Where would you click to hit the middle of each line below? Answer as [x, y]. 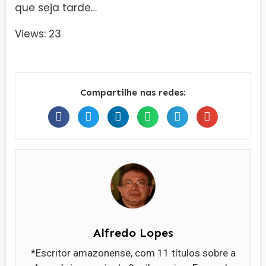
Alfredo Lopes [133, 232]
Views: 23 [38, 34]
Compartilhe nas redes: [133, 92]
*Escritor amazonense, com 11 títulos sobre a [133, 253]
